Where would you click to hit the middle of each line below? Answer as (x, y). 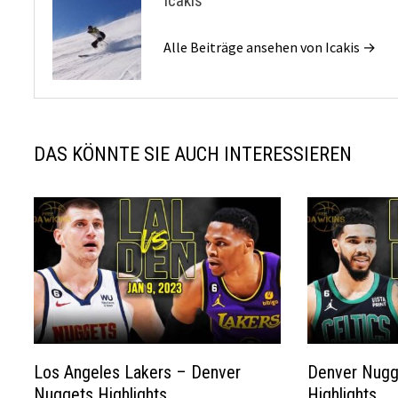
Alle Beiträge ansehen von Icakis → (270, 47)
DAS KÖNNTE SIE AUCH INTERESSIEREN (193, 154)
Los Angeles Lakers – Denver (138, 373)
